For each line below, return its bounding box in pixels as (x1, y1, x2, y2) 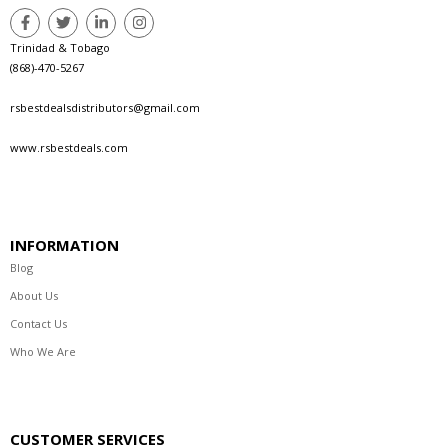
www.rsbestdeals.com (10, 139, 128, 155)
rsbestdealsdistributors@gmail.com (10, 99, 200, 115)
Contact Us (10, 315, 67, 331)
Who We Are (10, 343, 76, 359)
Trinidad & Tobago (10, 39, 110, 55)
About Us (10, 287, 58, 303)
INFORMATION (10, 234, 119, 255)
